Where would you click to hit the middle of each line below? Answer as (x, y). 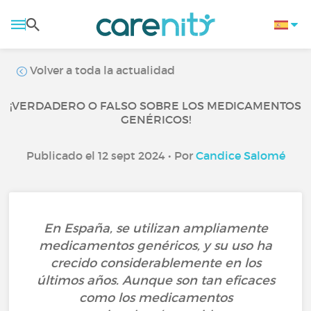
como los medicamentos (155, 298)
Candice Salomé (240, 155)
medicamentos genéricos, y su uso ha (155, 246)
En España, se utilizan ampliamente (155, 228)
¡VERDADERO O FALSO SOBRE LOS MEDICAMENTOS (155, 106)
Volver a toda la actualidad (101, 70)
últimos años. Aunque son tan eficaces (155, 280)
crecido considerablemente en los (155, 263)
